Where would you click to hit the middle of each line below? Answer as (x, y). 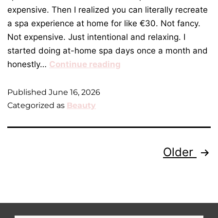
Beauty (81, 106)
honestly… (28, 64)
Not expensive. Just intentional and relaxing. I (96, 37)
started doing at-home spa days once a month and (108, 51)
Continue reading (85, 64)
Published (28, 92)
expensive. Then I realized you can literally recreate (108, 10)
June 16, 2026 (74, 92)
